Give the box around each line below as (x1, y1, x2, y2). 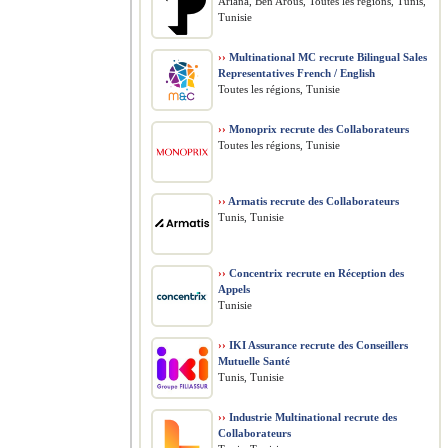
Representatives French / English (218, 67, 375, 79)
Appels (218, 283, 250, 295)
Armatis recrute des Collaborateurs (226, 195, 399, 207)
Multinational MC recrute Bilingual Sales (226, 51, 427, 63)
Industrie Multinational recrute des (226, 411, 397, 423)
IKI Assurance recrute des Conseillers (226, 339, 408, 351)
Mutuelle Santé (218, 355, 290, 367)
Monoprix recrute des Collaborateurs (226, 123, 409, 135)
